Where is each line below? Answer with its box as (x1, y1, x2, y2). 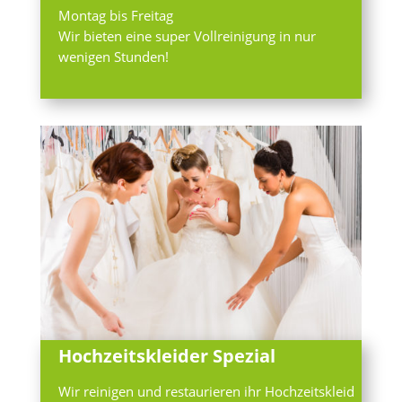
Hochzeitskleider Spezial (57, 343, 275, 368)
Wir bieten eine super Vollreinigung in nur (57, 26, 316, 45)
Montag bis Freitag (57, 5, 173, 24)
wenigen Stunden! (57, 47, 169, 66)
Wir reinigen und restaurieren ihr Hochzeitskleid (57, 381, 354, 400)
